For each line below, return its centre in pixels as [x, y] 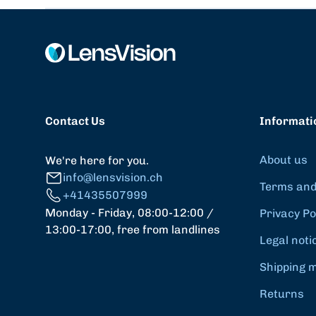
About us [284, 159]
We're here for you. [97, 160]
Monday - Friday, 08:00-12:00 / [129, 212]
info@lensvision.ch [113, 178]
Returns [282, 293]
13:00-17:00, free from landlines [133, 229]
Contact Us [75, 121]
